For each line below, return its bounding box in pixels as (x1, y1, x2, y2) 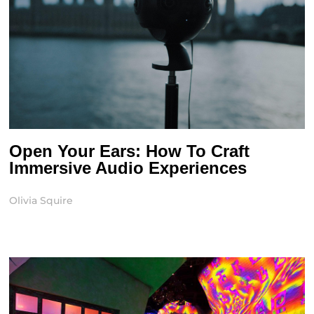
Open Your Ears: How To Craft (9, 142, 250, 161)
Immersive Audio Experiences (9, 158, 247, 178)
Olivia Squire (9, 194, 74, 207)
